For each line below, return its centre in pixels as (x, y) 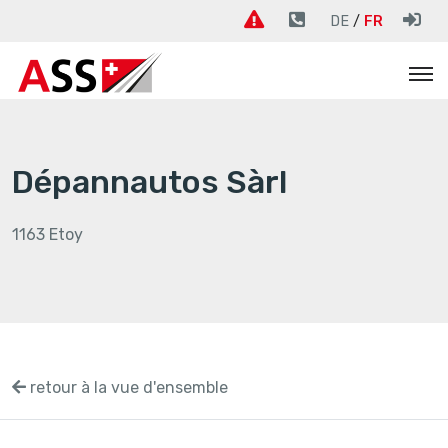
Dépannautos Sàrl (149, 181)
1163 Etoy (47, 234)
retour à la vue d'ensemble (127, 387)
